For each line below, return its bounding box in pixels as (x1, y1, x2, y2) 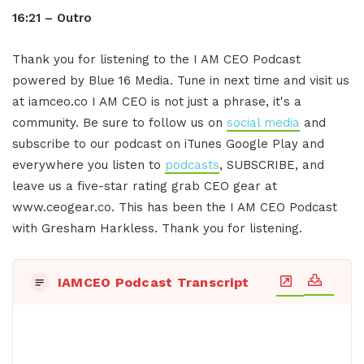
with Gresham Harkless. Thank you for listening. (12, 221, 302, 236)
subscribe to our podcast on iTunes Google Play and (12, 136, 324, 152)
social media (227, 115, 300, 131)
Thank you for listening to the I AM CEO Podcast (12, 52, 301, 67)
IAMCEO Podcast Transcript (57, 274, 249, 290)
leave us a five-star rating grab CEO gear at (12, 179, 277, 194)
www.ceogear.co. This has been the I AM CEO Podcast (12, 200, 337, 215)
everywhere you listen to (12, 158, 165, 173)
